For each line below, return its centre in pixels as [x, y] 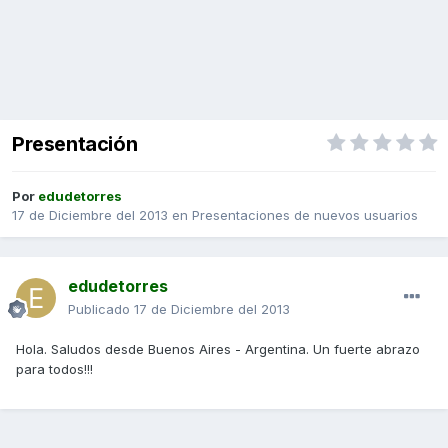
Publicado [101, 309]
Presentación [75, 144]
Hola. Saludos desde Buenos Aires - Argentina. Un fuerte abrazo [218, 349]
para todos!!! [54, 369]
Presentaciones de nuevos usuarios [305, 215]
